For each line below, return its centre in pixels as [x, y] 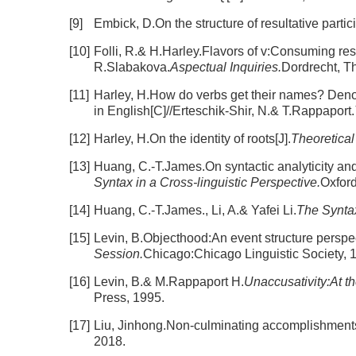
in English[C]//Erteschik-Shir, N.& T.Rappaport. [224, 111]
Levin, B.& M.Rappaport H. [169, 282]
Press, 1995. [129, 298]
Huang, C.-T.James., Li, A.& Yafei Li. [195, 210]
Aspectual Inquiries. [226, 67]
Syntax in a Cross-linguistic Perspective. [207, 182]
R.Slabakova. [132, 67]
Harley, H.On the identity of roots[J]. [192, 139]
